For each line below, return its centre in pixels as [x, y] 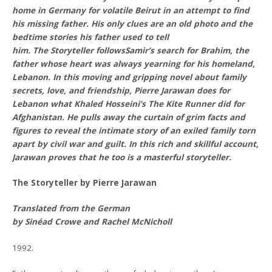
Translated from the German [71, 209]
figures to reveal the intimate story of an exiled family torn [134, 130]
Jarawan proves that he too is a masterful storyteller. [122, 157]
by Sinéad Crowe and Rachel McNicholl [92, 222]
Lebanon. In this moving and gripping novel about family [130, 77]
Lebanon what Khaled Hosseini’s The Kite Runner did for [129, 104]
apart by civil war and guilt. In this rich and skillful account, [136, 144]
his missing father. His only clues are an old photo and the [133, 23]
